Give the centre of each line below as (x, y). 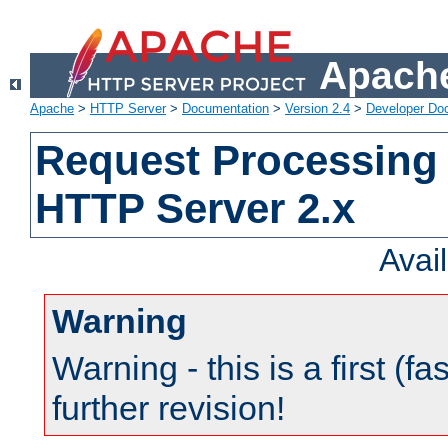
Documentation (225, 109)
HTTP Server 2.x (195, 209)
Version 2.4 (317, 109)
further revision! (168, 408)
